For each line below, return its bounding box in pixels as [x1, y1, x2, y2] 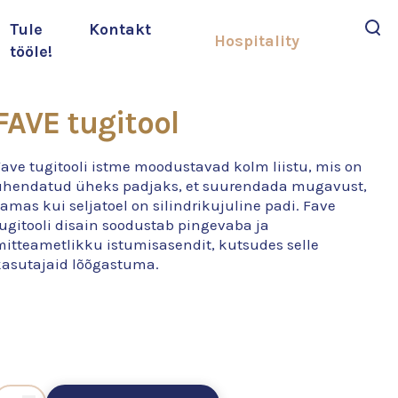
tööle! [10, 42, 52, 61]
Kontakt [89, 20, 151, 39]
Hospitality [214, 30, 299, 51]
